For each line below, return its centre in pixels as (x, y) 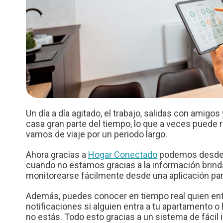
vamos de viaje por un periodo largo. (97, 134)
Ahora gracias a (57, 154)
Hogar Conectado (123, 154)
